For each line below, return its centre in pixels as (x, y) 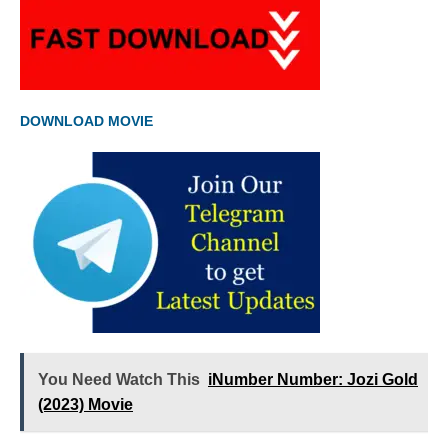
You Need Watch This (119, 380)
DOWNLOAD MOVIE (86, 121)
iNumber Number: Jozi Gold (313, 380)
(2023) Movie (85, 405)
